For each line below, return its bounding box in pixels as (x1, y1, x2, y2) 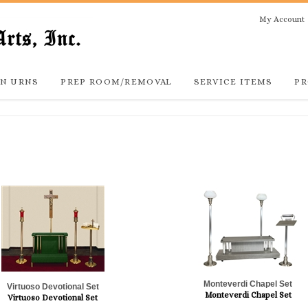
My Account (259, 14, 305, 25)
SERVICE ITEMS (193, 76, 273, 87)
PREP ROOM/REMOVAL (60, 76, 172, 87)
